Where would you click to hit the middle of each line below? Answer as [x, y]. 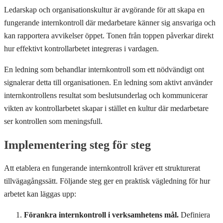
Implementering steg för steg [77, 145]
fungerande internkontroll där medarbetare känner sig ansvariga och [110, 22]
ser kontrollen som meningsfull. [53, 121]
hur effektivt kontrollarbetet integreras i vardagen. [81, 48]
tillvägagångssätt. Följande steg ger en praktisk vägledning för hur [107, 181]
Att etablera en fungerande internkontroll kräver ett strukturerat [102, 168]
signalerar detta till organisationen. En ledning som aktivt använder [108, 82]
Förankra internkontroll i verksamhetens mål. [101, 215]
